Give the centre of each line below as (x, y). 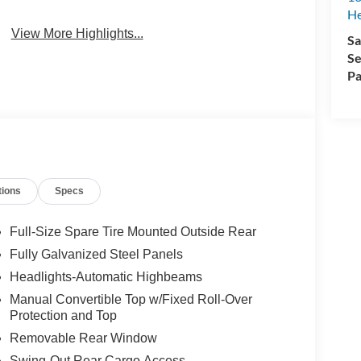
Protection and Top (63, 316)
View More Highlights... (77, 33)
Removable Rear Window (83, 338)
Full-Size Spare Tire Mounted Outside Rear (133, 232)
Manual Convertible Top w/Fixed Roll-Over (131, 300)
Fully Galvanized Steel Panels (96, 255)
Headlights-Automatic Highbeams (106, 277)
